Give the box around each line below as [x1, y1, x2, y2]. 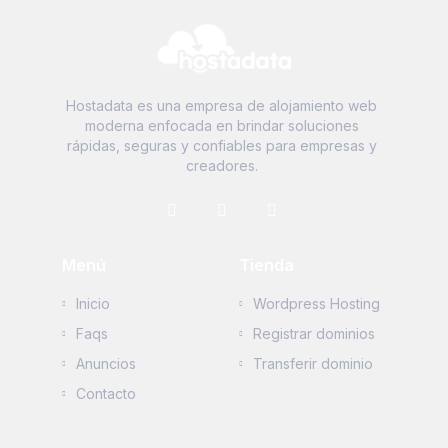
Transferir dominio [253, 354, 373, 372]
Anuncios [75, 354, 136, 372]
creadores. [185, 156, 258, 174]
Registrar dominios [253, 324, 375, 342]
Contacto [75, 384, 136, 402]
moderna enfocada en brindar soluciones [84, 116, 359, 134]
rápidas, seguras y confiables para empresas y [66, 136, 377, 154]
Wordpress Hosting [253, 294, 380, 312]
